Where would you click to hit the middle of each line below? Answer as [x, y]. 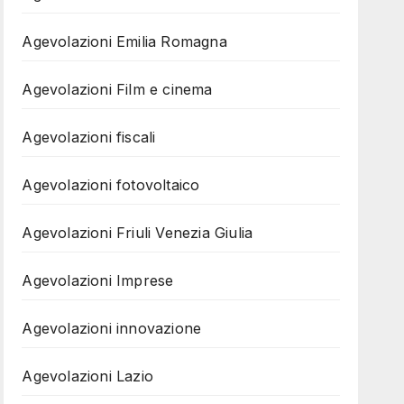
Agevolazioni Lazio [87, 376]
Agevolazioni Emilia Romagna [124, 41]
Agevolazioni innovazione [112, 328]
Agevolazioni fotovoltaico [111, 185]
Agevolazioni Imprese [98, 280]
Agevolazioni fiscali [89, 137]
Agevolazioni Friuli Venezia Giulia [138, 233]
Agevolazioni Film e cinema [117, 89]
